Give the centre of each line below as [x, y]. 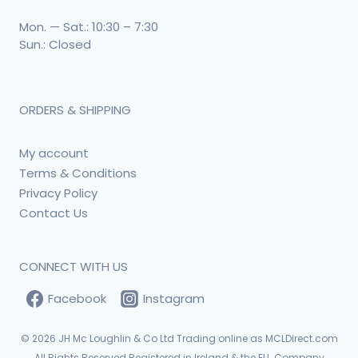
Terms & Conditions [78, 173]
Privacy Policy [58, 193]
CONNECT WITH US [74, 267]
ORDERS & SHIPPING [75, 110]
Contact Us [54, 213]
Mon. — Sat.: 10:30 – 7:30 [89, 27]
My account [54, 153]
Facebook [78, 299]
